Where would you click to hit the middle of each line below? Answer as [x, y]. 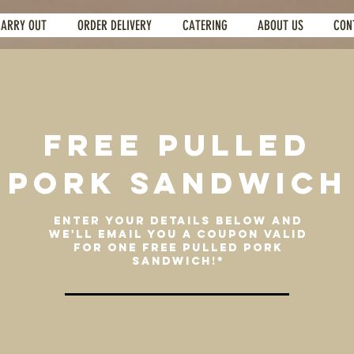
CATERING [205, 25]
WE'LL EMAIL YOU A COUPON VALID [178, 234]
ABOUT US [280, 25]
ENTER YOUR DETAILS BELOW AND [178, 221]
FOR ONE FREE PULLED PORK [178, 248]
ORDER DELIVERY [115, 25]
